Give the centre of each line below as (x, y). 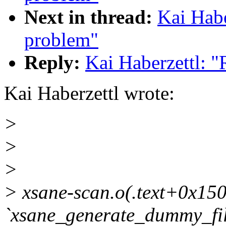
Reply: (52, 63)
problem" (61, 40)
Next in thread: (88, 17)
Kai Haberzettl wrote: (89, 93)
